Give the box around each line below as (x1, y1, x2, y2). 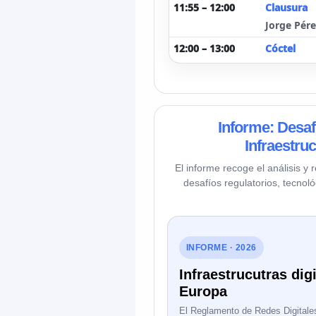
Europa (179, 284, 227, 299)
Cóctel (265, 42, 296, 55)
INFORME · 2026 (186, 243, 257, 253)
